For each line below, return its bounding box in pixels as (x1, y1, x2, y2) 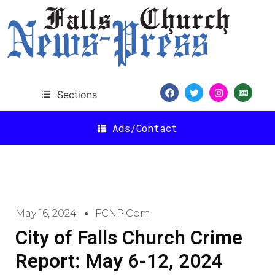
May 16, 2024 (15, 207, 77, 219)
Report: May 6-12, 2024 (15, 249, 223, 273)
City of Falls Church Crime (15, 226, 242, 249)
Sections (56, 88, 97, 101)
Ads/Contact (112, 121, 177, 134)
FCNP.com (95, 207, 150, 219)
